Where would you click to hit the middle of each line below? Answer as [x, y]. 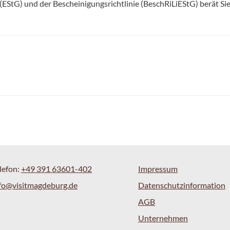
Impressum [158, 168]
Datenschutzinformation [182, 185]
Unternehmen [163, 218]
